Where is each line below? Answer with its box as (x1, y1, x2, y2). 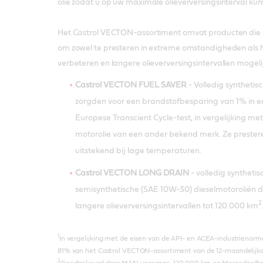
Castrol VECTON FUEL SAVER (75, 80, 188, 89)
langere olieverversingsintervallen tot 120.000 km (75, 201, 258, 210)
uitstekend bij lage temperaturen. (75, 146, 201, 155)
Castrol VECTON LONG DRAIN (75, 168, 189, 177)
